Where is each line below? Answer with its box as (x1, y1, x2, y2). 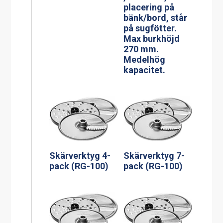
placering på (123, 2, 175, 13)
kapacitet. (123, 65, 166, 76)
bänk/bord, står (123, 12, 188, 23)
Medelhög (123, 54, 166, 65)
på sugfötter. (123, 23, 177, 34)
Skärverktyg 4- (49, 150, 111, 161)
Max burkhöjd (123, 33, 180, 44)
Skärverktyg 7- (123, 150, 185, 161)
